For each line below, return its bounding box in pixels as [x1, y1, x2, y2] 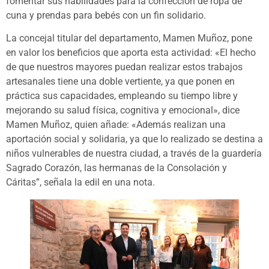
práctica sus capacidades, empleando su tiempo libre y [6, 90, 238, 102]
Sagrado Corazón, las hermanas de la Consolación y [6, 162, 227, 174]
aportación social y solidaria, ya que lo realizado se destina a [6, 133, 263, 145]
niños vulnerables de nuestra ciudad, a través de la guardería [6, 148, 262, 160]
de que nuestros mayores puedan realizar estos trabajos [6, 61, 243, 73]
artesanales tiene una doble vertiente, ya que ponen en [6, 76, 235, 88]
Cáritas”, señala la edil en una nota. [6, 177, 155, 189]
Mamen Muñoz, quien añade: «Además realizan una [6, 119, 226, 131]
